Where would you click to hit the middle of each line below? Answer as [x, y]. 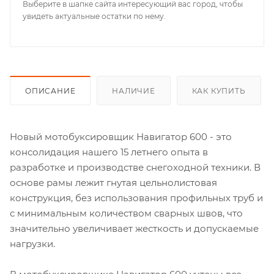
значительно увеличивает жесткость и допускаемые [134, 228]
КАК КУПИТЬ [219, 91]
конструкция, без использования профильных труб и [136, 198]
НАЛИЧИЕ [134, 91]
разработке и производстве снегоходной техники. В [135, 167]
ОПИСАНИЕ [50, 91]
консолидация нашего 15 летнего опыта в [109, 152]
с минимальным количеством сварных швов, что [126, 213]
